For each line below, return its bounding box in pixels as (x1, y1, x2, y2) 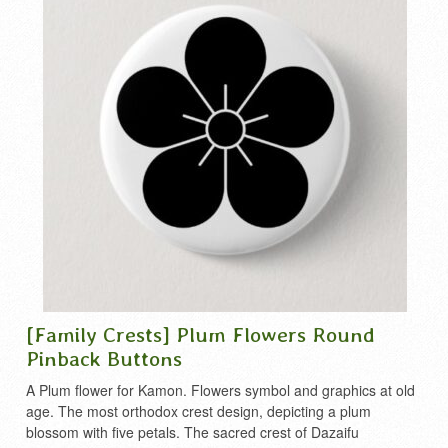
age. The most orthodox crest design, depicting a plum (26, 401, 371, 421)
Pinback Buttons (26, 346, 182, 370)
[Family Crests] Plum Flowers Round (26, 322, 375, 346)
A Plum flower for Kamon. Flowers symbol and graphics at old (26, 380, 415, 400)
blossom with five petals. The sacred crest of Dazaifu (26, 422, 359, 442)
